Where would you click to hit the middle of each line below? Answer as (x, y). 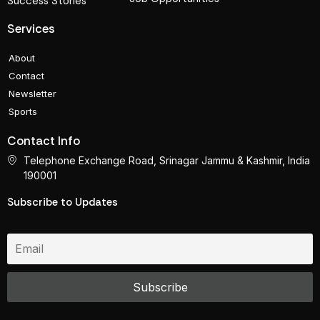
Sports (23, 112)
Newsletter (32, 94)
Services (31, 29)
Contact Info (44, 141)
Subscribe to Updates (62, 202)
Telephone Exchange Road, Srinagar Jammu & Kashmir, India (166, 161)
